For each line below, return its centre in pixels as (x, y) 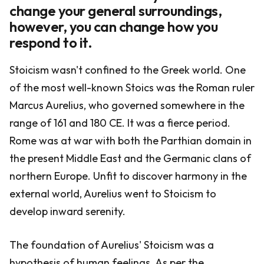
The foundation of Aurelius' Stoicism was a (112, 245)
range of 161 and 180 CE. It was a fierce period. (120, 123)
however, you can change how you (114, 27)
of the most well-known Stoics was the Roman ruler (132, 88)
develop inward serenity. (67, 211)
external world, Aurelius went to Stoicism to (113, 194)
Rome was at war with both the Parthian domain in (131, 141)
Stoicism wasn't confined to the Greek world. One (128, 70)
